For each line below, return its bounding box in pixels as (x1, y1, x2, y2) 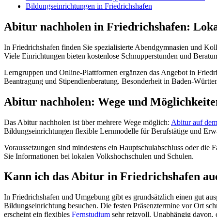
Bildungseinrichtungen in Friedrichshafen (26, 1, 152, 10)
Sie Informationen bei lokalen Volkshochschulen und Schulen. (4, 152, 194, 160)
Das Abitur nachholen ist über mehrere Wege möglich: (4, 118, 171, 126)
